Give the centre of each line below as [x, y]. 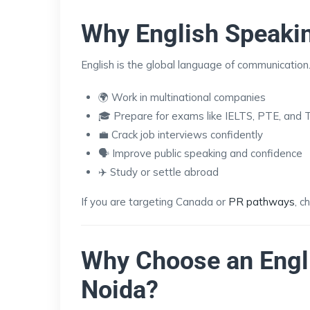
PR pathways [262, 201]
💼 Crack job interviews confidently [181, 134]
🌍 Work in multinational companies [182, 97]
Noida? [120, 290]
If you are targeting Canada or [155, 201]
